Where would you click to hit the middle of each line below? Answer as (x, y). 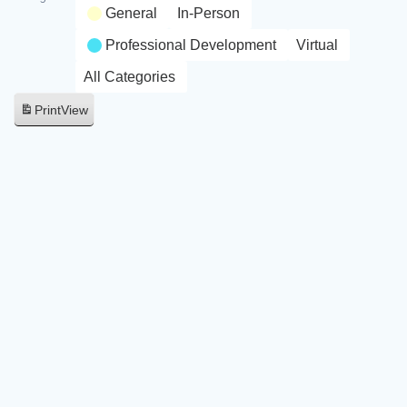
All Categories (129, 77)
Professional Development (191, 45)
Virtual (317, 45)
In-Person (208, 14)
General (131, 14)
